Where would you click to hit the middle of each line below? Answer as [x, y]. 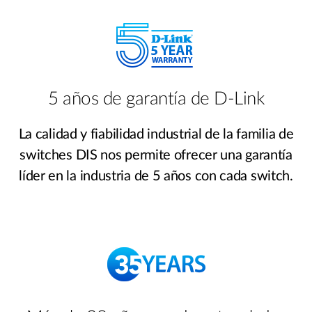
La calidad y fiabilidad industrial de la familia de [156, 134]
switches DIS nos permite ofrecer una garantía [156, 155]
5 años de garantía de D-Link [156, 99]
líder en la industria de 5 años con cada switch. [156, 176]
